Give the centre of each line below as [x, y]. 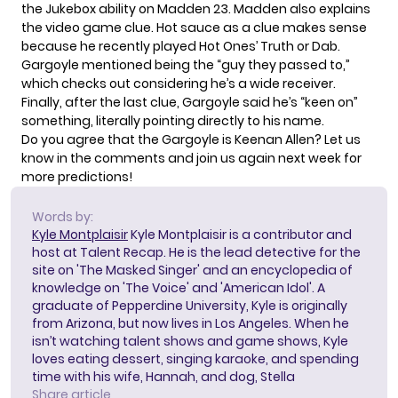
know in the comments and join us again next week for [191, 159]
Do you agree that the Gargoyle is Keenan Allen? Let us [191, 140]
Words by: [63, 217]
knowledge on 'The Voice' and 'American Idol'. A [179, 288]
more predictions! [77, 177]
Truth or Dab [299, 47]
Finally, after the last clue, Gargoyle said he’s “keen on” [190, 103]
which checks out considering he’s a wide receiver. [179, 84]
